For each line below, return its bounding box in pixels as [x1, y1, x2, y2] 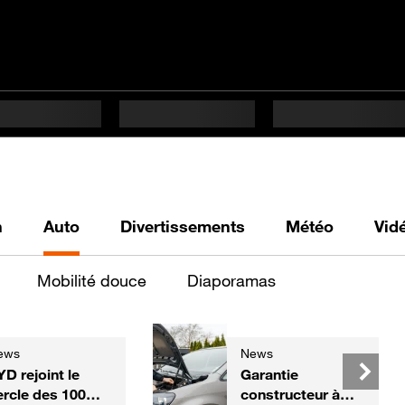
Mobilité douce [37, 270, 146, 290]
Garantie [240, 365, 298, 383]
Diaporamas [187, 270, 276, 290]
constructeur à [240, 385, 340, 403]
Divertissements [120, 216, 245, 236]
